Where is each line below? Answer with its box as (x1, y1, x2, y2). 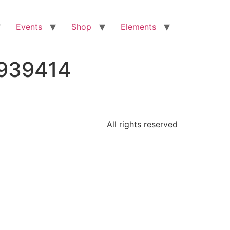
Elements (121, 22, 156, 32)
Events (16, 22, 42, 32)
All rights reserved (107, 119, 178, 130)
